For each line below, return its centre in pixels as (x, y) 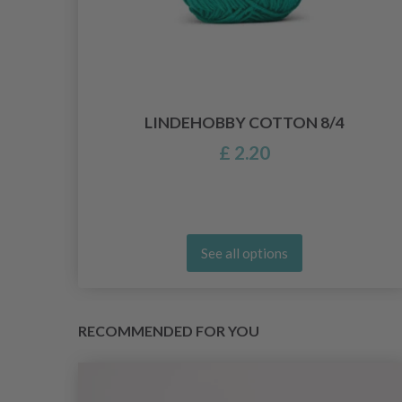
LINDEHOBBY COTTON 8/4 (244, 123)
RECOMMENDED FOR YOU (169, 331)
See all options (244, 253)
